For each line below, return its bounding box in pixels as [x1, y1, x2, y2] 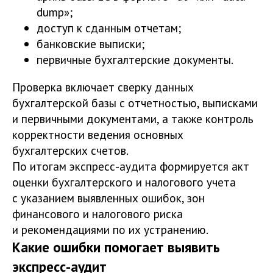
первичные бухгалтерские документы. [37, 51, 233, 67]
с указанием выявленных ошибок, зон [12, 190, 205, 205]
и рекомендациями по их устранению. [12, 221, 208, 237]
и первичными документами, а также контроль [12, 110, 253, 126]
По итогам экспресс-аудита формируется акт [12, 158, 249, 174]
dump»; [37, 4, 73, 19]
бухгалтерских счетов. [12, 142, 129, 158]
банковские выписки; [37, 35, 144, 51]
